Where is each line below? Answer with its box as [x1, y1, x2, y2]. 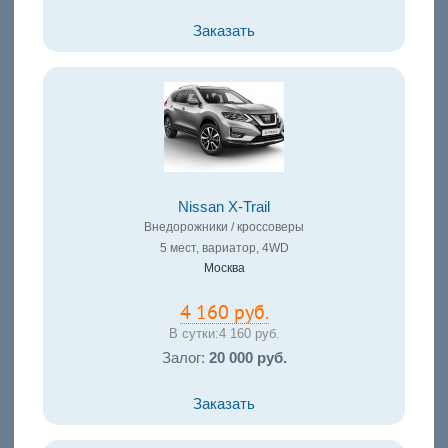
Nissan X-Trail [178, 198, 270, 215]
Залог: [161, 350, 209, 367]
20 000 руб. [208, 350, 287, 367]
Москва [203, 260, 245, 275]
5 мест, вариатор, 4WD [159, 240, 289, 255]
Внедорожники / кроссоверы [144, 219, 304, 234]
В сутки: [168, 325, 219, 341]
